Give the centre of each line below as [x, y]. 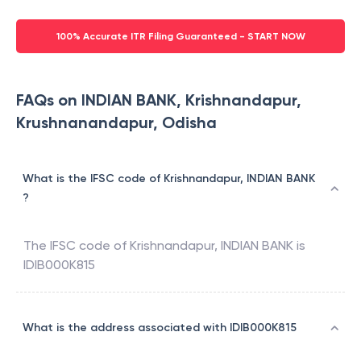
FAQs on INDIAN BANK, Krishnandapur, [159, 100]
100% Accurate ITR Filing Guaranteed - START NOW [180, 37]
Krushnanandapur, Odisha [116, 123]
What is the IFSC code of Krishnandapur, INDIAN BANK [169, 179]
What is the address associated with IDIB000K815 [160, 328]
